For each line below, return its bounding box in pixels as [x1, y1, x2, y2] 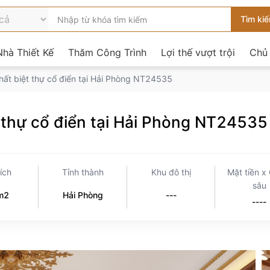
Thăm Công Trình [68, 46, 146, 58]
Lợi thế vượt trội [161, 46, 235, 58]
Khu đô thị [151, 167, 191, 177]
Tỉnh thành [61, 167, 104, 177]
